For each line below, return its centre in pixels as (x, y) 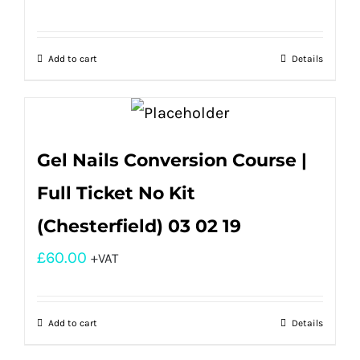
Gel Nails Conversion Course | (172, 160)
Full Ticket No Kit (116, 193)
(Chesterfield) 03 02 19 (139, 226)
